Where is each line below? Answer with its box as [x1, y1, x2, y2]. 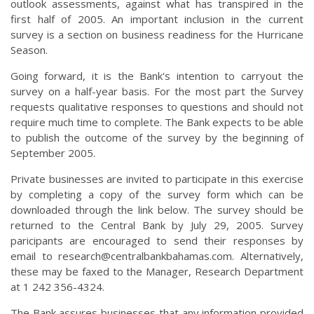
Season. [11, 43, 48, 57]
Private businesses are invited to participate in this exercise [11, 172, 303, 186]
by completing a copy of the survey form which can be [11, 187, 303, 202]
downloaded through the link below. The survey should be [11, 203, 303, 217]
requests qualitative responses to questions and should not [11, 100, 303, 114]
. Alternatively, [232, 249, 304, 264]
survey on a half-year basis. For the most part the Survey [11, 84, 303, 99]
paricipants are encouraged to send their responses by [11, 233, 303, 248]
